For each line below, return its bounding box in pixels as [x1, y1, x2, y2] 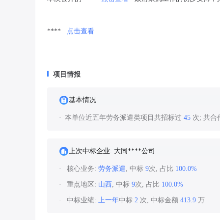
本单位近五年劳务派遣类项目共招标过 [65, 114, 184, 121]
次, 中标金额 [138, 196, 180, 204]
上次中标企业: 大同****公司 [69, 147, 155, 155]
